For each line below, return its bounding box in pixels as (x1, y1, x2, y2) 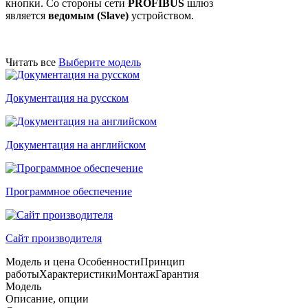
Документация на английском (5, 138, 146, 151)
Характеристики (39, 267, 117, 280)
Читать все (5, 56, 56, 68)
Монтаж (117, 267, 155, 280)
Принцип (140, 255, 185, 267)
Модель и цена (5, 255, 75, 267)
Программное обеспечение (5, 185, 132, 197)
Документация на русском (5, 91, 129, 104)
